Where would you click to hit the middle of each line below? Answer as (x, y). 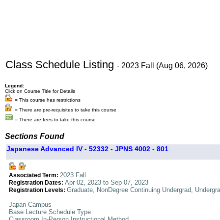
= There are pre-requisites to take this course (66, 110)
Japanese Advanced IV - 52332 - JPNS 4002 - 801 (87, 149)
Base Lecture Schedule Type (50, 212)
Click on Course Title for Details (40, 91)
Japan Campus (30, 205)
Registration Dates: (37, 183)
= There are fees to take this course (55, 120)
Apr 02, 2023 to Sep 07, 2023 (107, 182)
